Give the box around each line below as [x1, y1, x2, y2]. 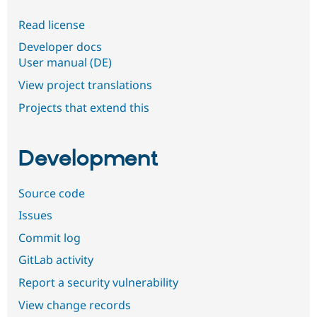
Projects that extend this [18, 99, 149, 115]
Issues [18, 207, 52, 224]
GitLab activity [18, 252, 93, 268]
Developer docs [18, 39, 102, 55]
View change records [18, 296, 131, 313]
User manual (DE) [18, 54, 112, 71]
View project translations [18, 77, 152, 93]
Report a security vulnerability [18, 274, 178, 290]
